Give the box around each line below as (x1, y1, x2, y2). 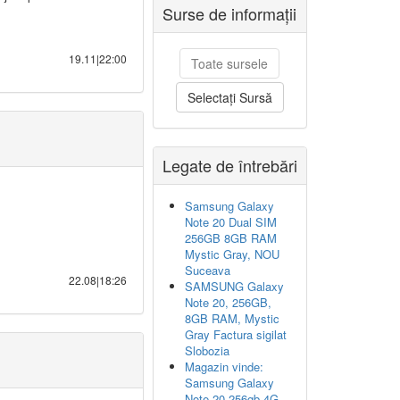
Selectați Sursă (187, 88, 272, 106)
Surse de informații (162, 2, 297, 25)
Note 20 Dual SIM (185, 213, 277, 230)
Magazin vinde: (185, 358, 263, 375)
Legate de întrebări (162, 154, 297, 177)
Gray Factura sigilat (185, 326, 287, 343)
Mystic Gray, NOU (185, 246, 279, 262)
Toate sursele (191, 54, 269, 72)
